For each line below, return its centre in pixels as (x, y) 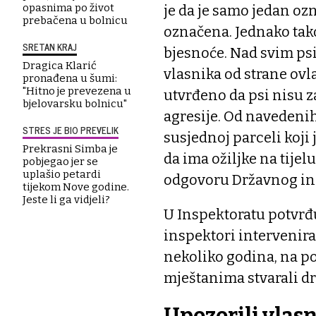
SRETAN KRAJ (50, 47)
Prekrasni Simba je (70, 148)
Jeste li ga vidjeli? (66, 199)
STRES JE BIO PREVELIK (71, 130)
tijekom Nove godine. (76, 187)
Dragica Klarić (60, 65)
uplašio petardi (62, 174)
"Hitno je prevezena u (77, 91)
